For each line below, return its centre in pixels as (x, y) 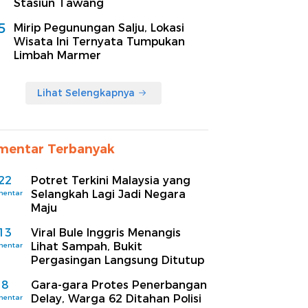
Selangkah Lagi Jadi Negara (108, 194)
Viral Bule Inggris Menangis (106, 232)
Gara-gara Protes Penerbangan (119, 285)
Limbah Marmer (57, 55)
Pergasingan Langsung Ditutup (118, 260)
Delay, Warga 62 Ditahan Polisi (116, 298)
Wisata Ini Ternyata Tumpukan (99, 41)
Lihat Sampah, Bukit (87, 246)
